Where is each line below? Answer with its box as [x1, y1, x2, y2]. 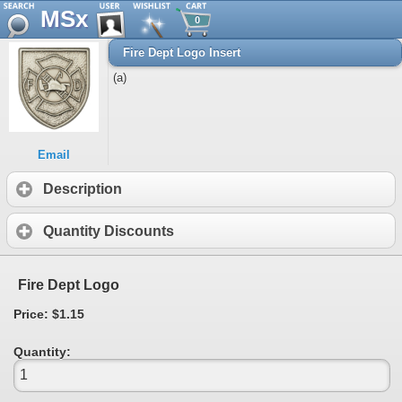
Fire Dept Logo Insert [123, 46, 240, 59]
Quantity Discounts [43, 223, 174, 239]
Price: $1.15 [13, 306, 84, 321]
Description [43, 181, 122, 197]
